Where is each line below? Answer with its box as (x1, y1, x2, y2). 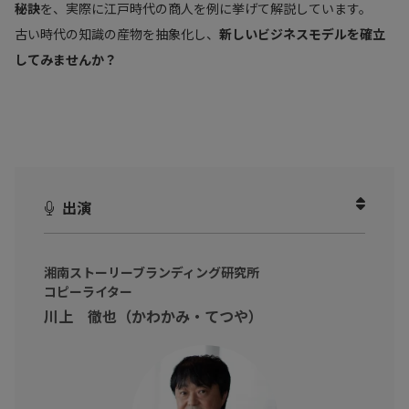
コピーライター (44, 282, 132, 301)
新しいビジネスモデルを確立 (219, 25, 385, 44)
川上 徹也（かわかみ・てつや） (44, 305, 263, 328)
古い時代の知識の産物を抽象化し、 (15, 25, 219, 44)
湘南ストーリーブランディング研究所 (44, 263, 259, 282)
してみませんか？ (15, 50, 117, 69)
